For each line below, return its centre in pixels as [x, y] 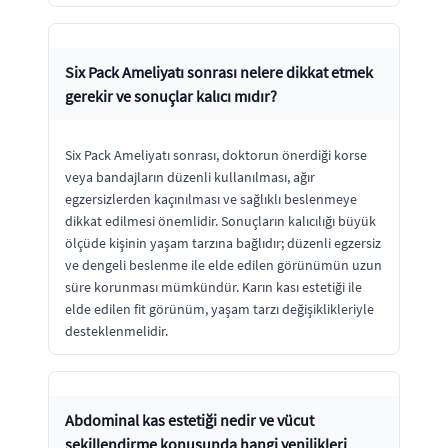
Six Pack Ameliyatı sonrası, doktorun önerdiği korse [216, 154]
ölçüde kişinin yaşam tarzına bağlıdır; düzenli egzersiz [223, 242]
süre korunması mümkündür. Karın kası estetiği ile [213, 286]
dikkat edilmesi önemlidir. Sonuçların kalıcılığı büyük [220, 220]
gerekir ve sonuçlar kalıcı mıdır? [171, 95]
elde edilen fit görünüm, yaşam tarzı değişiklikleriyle [219, 308]
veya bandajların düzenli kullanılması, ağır [190, 176]
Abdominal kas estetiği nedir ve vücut [189, 419]
